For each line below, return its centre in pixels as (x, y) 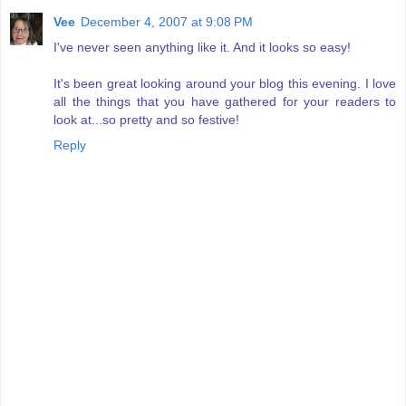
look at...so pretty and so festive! (146, 119)
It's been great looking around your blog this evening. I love (225, 83)
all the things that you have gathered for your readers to (225, 101)
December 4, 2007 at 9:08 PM (167, 21)
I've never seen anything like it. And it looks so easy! (202, 47)
